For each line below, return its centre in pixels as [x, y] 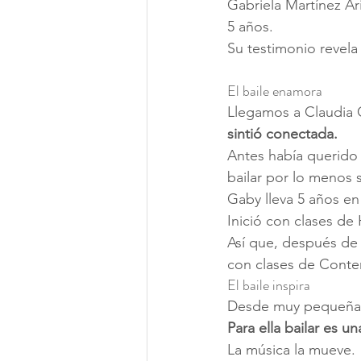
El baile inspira [269, 285]
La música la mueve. [291, 350]
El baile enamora [275, 91]
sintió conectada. [282, 134]
